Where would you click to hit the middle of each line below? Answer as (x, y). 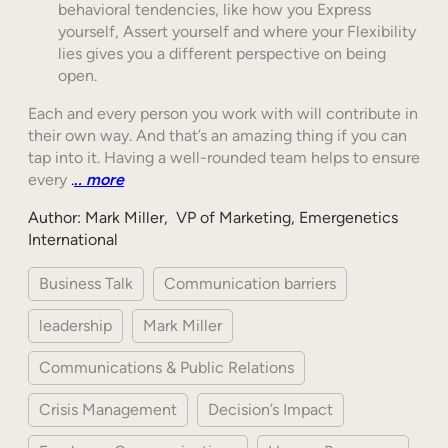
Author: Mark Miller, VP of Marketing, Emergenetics (213, 218)
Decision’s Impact (270, 410)
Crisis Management (108, 410)
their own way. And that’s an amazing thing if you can (217, 136)
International (73, 240)
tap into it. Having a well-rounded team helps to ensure (224, 158)
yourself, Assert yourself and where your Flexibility (237, 32)
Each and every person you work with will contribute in (223, 114)
